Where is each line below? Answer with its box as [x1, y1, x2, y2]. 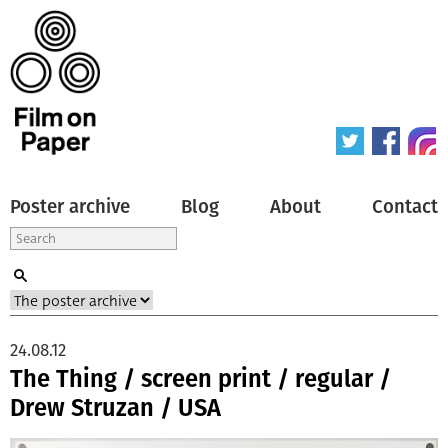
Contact [372, 195, 438, 218]
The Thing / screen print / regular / [10, 364, 391, 393]
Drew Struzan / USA [10, 393, 221, 422]
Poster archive [10, 195, 130, 218]
